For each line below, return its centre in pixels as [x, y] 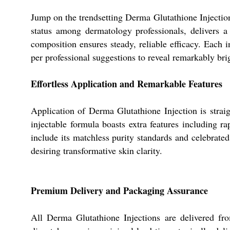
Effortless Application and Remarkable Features [127, 84]
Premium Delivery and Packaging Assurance [119, 190]
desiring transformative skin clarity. [97, 150]
